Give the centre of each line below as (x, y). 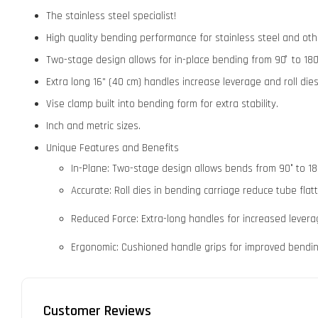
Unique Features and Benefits (113, 148)
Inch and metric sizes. (93, 126)
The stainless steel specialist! (111, 16)
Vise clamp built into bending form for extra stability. (162, 104)
